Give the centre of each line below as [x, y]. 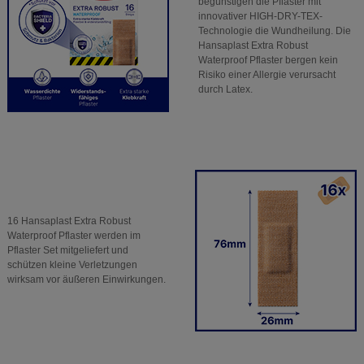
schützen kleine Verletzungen [72, 265]
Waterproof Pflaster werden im [74, 236]
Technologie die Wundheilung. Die [274, 31]
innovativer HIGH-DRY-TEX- [260, 17]
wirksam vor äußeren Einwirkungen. [86, 280]
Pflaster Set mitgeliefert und [67, 251]
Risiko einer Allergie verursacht [266, 75]
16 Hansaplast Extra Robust [69, 221]
